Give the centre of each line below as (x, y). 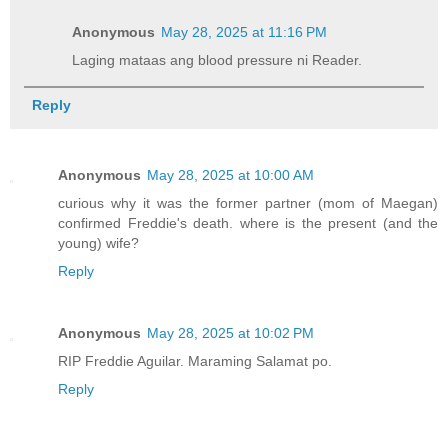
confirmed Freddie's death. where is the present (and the (248, 222)
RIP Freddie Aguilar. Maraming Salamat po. (195, 360)
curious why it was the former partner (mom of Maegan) (248, 202)
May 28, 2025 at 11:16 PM (244, 31)
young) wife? (98, 242)
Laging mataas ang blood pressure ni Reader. (217, 59)
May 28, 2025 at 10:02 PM (230, 332)
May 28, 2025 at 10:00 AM (230, 174)
